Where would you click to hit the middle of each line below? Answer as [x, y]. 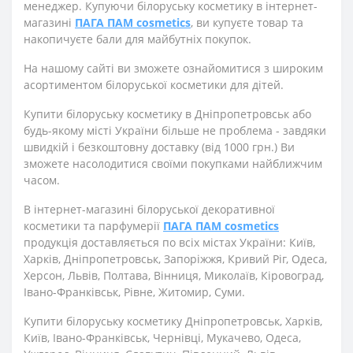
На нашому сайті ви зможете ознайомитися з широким [173, 68]
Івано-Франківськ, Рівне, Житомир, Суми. [134, 292]
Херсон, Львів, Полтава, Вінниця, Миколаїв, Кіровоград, [174, 275]
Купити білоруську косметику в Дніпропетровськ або [167, 114]
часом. [42, 180]
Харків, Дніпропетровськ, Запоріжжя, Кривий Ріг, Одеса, [175, 259]
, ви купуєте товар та [247, 22]
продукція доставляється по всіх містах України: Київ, [169, 242]
